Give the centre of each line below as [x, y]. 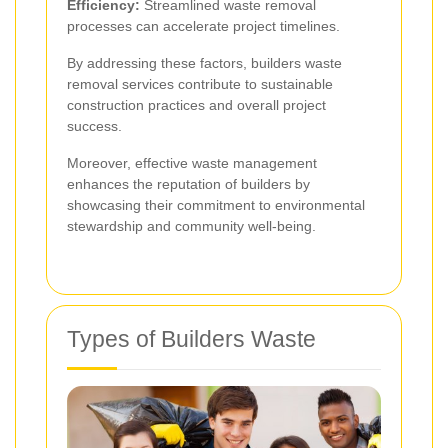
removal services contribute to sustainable [200, 84]
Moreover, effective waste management [192, 163]
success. [94, 126]
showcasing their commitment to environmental [216, 205]
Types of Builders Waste [191, 339]
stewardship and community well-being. [191, 226]
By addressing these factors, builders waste [204, 63]
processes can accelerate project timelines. [203, 26]
